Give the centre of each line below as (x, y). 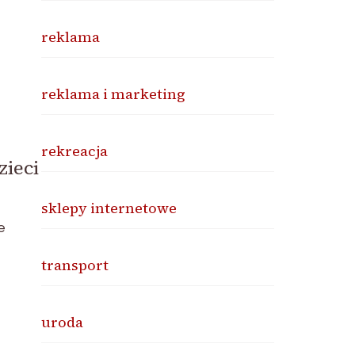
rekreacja (75, 151)
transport (75, 265)
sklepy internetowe (109, 208)
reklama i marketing (114, 94)
